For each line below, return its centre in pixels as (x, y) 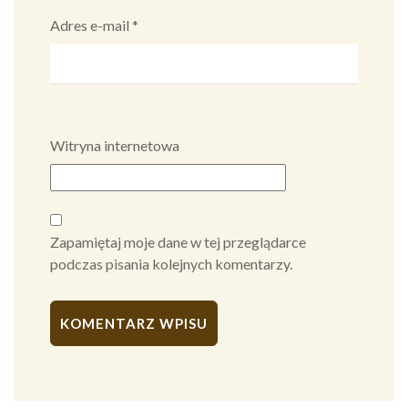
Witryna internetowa (115, 146)
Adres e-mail (91, 25)
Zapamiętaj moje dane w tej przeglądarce (178, 242)
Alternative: (87, 375)
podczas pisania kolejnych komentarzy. (171, 264)
